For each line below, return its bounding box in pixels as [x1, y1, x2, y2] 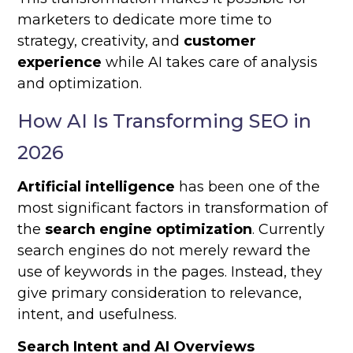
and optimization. [17, 75, 143, 93]
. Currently [252, 221, 325, 239]
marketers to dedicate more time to [17, 11, 273, 29]
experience [17, 54, 102, 72]
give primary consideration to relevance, [17, 284, 303, 303]
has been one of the [175, 178, 321, 196]
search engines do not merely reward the [17, 242, 311, 260]
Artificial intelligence [17, 178, 176, 196]
